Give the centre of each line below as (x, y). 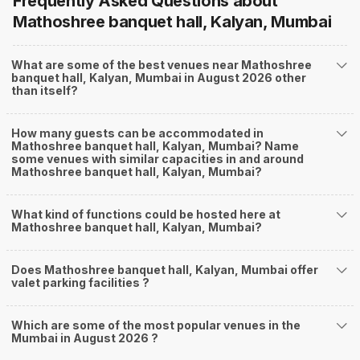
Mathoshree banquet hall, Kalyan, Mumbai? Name (155, 146)
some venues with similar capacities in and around (157, 159)
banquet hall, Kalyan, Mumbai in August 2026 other (159, 78)
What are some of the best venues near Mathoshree (162, 65)
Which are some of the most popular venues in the (156, 325)
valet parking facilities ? (80, 283)
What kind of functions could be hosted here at (146, 215)
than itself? (45, 91)
